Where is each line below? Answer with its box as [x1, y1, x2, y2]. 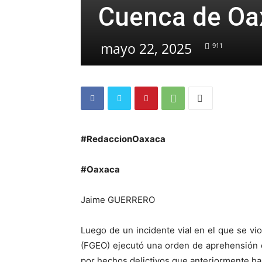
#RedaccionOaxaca [81, 133, 166, 144]
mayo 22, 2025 [101, 39, 192, 58]
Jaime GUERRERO [81, 194, 155, 205]
